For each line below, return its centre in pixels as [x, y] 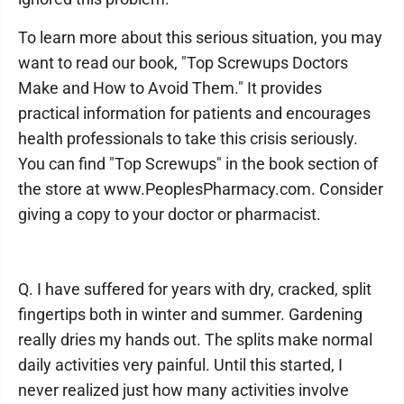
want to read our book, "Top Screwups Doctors [183, 63]
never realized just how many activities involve [184, 390]
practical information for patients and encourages [194, 113]
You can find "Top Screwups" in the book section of [198, 164]
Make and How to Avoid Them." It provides [170, 88]
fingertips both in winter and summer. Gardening [190, 314]
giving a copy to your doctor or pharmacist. [170, 214]
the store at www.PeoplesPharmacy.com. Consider [201, 189]
